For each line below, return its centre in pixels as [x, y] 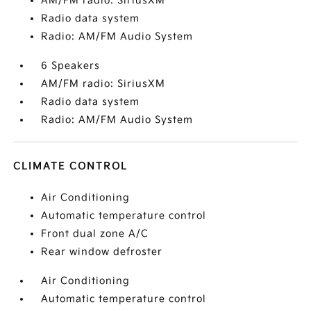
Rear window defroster [102, 252]
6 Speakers [71, 66]
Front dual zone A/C [95, 234]
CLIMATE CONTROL [71, 166]
